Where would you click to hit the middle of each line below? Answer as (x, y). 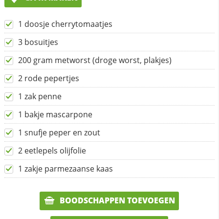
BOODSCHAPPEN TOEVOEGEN (117, 200)
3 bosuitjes (38, 42)
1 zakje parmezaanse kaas (65, 168)
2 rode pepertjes (48, 78)
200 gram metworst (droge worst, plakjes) (95, 60)
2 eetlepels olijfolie (52, 150)
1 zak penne (40, 96)
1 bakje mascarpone (55, 114)
